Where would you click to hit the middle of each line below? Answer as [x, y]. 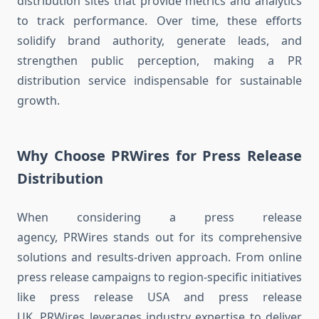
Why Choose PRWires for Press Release [159, 156]
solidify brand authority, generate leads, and [159, 41]
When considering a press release [159, 218]
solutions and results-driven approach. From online [159, 257]
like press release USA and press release [159, 297]
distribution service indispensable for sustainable [159, 81]
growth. [38, 101]
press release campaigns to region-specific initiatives [159, 277]
